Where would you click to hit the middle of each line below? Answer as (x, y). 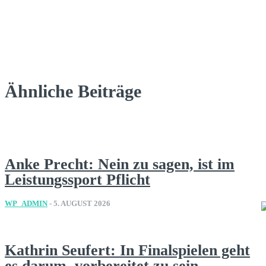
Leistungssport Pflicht (77, 180)
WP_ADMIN (26, 204)
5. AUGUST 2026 (82, 204)
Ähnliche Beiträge (73, 91)
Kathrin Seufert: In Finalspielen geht (127, 251)
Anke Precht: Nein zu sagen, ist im (120, 164)
